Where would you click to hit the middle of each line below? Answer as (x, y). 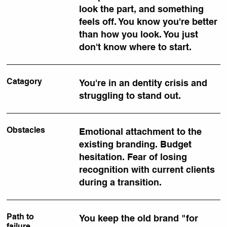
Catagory (25, 81)
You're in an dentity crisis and (143, 83)
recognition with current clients (147, 169)
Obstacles (26, 130)
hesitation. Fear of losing (133, 157)
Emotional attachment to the (140, 131)
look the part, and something (142, 9)
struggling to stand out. (130, 95)
